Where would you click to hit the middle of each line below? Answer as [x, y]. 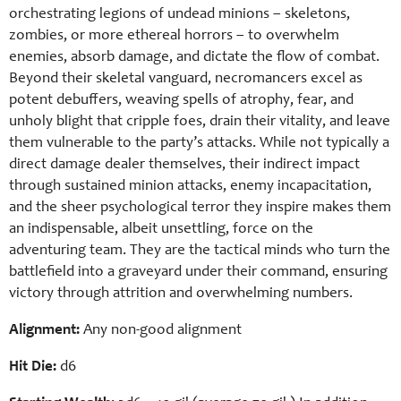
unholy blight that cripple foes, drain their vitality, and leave [200, 122]
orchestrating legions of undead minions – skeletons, [179, 14]
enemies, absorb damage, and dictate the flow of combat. [194, 57]
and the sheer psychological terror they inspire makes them [200, 208]
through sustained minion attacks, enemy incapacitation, [190, 186]
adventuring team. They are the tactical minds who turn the [200, 251]
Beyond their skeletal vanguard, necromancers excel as [186, 79]
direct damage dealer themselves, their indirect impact [184, 165]
